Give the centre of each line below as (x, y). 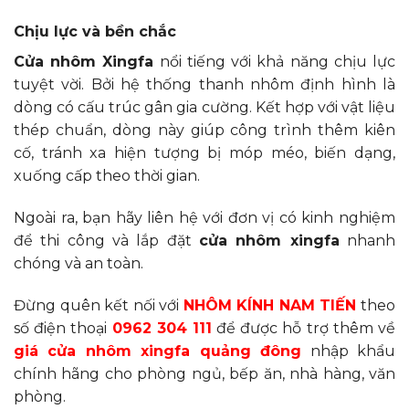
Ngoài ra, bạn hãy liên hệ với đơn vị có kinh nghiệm (204, 217)
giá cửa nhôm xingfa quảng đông (158, 351)
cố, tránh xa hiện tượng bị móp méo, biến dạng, (204, 152)
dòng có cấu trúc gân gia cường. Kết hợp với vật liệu (204, 107)
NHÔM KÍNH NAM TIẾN (270, 305)
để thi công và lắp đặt (106, 240)
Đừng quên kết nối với (99, 305)
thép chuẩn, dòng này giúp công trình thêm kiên (204, 130)
